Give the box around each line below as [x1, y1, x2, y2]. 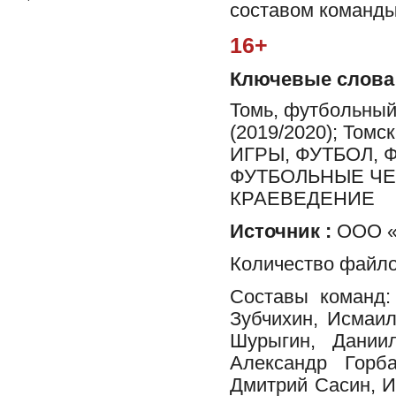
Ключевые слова [230, 69, 394, 90]
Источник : [230, 220, 331, 242]
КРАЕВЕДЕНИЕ [230, 187, 375, 209]
